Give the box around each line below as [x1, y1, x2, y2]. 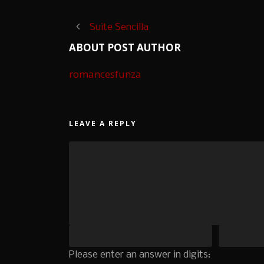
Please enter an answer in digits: [69, 249, 210, 261]
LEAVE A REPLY [69, 118, 137, 129]
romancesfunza [69, 67, 141, 81]
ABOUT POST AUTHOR [69, 41, 181, 55]
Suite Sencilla [90, 22, 148, 34]
